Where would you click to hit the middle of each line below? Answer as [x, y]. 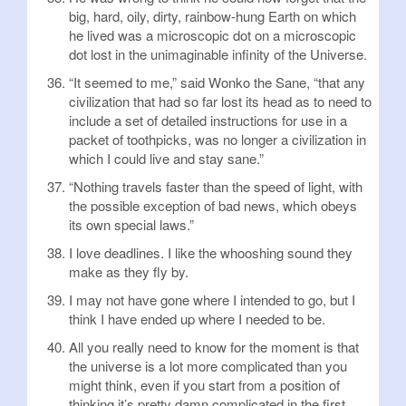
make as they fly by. [129, 271]
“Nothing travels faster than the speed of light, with [216, 186]
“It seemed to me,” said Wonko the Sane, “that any [217, 82]
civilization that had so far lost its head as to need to [220, 101]
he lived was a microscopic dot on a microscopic [213, 35]
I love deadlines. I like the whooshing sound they [211, 252]
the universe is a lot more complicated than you [208, 366]
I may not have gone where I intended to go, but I [212, 300]
